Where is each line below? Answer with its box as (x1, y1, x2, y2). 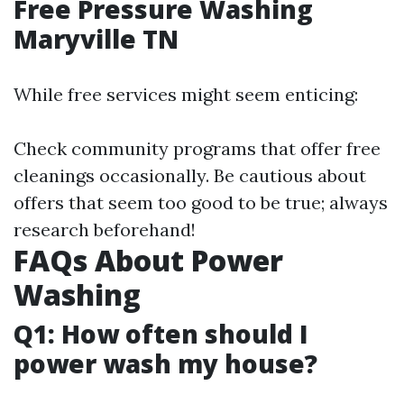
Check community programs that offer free (14, 137, 381, 160)
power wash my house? (14, 346, 317, 381)
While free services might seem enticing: (14, 83, 358, 106)
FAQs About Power (14, 241, 283, 280)
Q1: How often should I (14, 317, 308, 351)
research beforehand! (14, 218, 196, 241)
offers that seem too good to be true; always (14, 191, 388, 214)
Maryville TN (14, 22, 179, 56)
